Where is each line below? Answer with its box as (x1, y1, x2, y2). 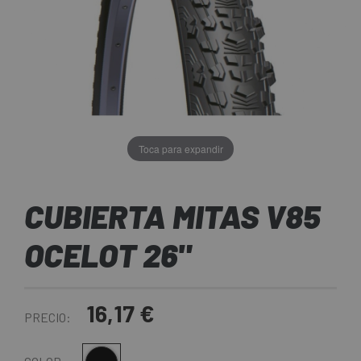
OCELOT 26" (24, 235, 190, 275)
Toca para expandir (138, 141, 223, 156)
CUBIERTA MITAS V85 (24, 197, 321, 236)
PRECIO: (24, 309, 71, 326)
